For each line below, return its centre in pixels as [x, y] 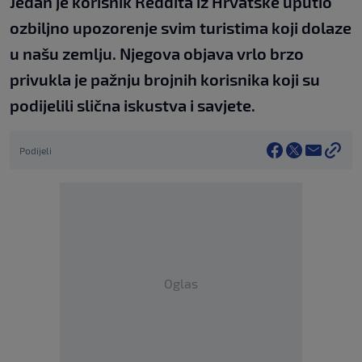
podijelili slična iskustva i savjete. [133, 105]
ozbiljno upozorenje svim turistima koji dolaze [181, 28]
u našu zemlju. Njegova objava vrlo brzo [157, 54]
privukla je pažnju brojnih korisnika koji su [165, 80]
